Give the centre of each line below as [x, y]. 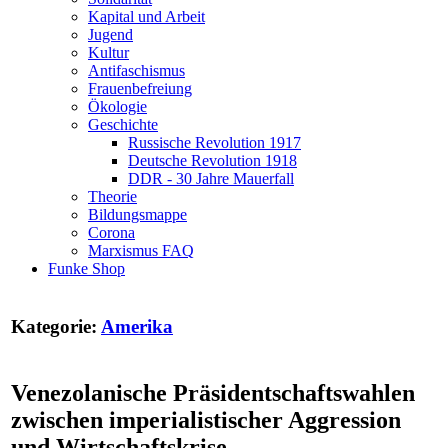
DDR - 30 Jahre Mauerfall [211, 178]
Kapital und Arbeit [146, 16]
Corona [111, 232]
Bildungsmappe [137, 214]
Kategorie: [56, 326]
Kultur [108, 52]
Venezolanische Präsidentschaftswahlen [213, 392]
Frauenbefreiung [140, 88]
